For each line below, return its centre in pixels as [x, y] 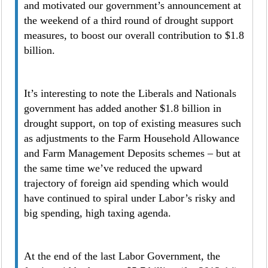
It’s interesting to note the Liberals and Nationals [130, 93]
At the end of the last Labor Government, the [122, 256]
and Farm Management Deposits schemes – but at [133, 153]
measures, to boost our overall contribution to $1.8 [134, 35]
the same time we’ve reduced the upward [113, 168]
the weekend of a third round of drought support [129, 20]
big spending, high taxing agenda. [98, 213]
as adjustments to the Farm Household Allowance [132, 138]
